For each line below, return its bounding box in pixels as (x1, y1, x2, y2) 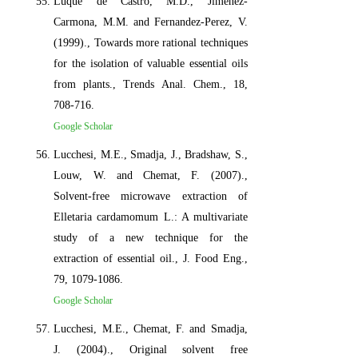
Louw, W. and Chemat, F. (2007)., (54, 169, 248, 181)
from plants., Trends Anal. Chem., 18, (54, 78, 248, 90)
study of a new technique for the (54, 231, 248, 244)
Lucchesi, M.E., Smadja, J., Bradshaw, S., (54, 148, 248, 161)
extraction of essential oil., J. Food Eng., (54, 252, 248, 265)
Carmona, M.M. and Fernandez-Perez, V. (54, 15, 248, 28)
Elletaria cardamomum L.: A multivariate (54, 210, 248, 223)
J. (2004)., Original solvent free (54, 343, 248, 356)
